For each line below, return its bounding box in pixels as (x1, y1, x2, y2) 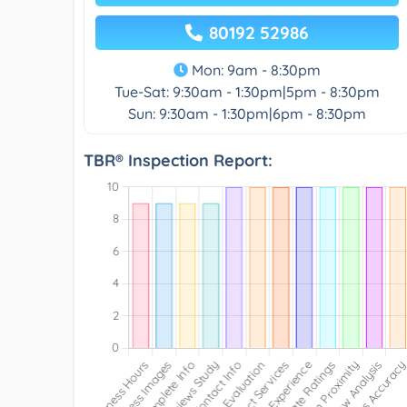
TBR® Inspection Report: (84, 149, 273, 171)
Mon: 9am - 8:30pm (187, 60, 321, 79)
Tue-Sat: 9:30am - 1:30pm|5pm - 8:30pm (114, 82, 380, 101)
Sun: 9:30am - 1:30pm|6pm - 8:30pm (127, 104, 366, 123)
